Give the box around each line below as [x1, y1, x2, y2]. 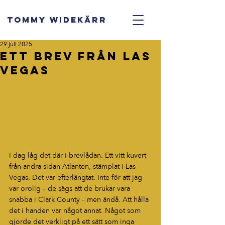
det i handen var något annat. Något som [9, 207, 143, 215]
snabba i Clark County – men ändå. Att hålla [9, 196, 151, 204]
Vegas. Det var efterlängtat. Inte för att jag [9, 174, 144, 182]
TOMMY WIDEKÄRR [7, 15, 107, 25]
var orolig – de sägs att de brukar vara [9, 185, 132, 193]
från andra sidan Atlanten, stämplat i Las [9, 163, 138, 171]
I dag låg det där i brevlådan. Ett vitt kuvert [9, 152, 148, 160]
